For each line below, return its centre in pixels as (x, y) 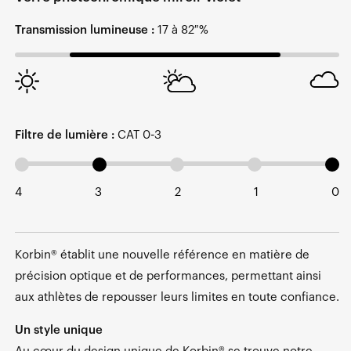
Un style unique (59, 330)
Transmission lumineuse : (85, 31)
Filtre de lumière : (65, 135)
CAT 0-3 (138, 135)
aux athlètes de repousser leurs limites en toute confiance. (177, 297)
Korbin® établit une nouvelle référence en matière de (162, 255)
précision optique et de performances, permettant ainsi (168, 276)
